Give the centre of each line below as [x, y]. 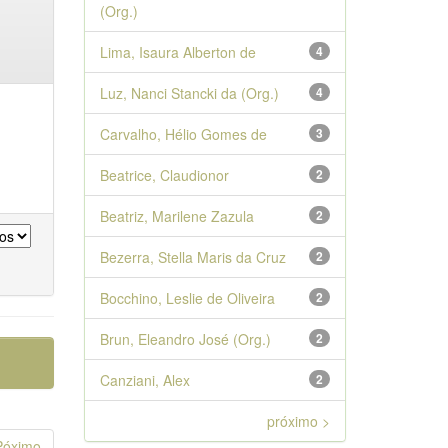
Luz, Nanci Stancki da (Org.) [189, 93]
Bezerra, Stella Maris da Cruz [192, 257]
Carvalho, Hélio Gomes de [183, 134]
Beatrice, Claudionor [164, 175]
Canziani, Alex [144, 380]
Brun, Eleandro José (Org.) [185, 339]
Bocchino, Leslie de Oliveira [187, 298]
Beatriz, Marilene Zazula [176, 216]
